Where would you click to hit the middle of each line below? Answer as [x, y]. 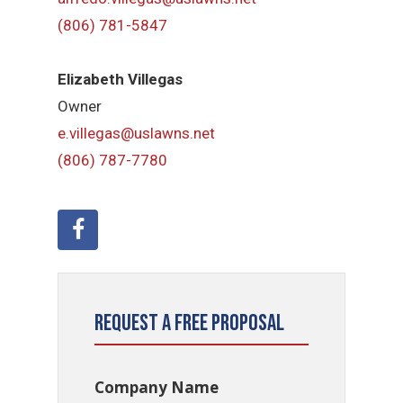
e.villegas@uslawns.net [137, 134]
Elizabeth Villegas [121, 80]
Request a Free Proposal [190, 324]
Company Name [157, 388]
